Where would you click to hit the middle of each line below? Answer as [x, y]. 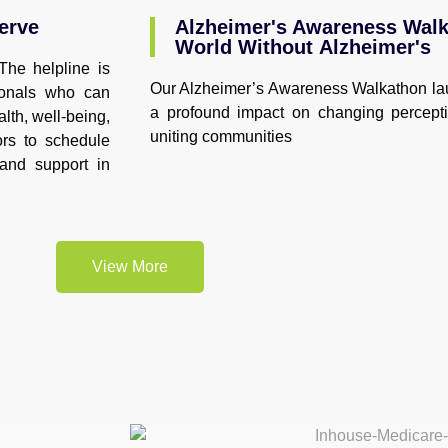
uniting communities [221, 137]
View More [130, 267]
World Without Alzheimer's [303, 47]
